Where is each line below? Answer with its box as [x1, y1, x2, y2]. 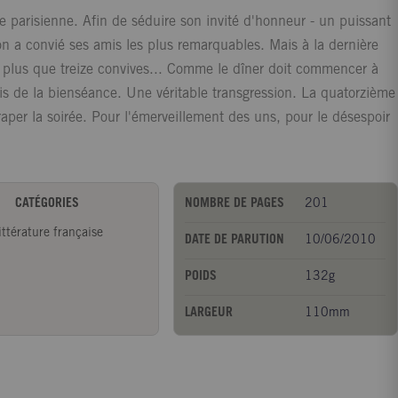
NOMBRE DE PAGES [185, 198, 285, 210]
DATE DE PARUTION [185, 235, 285, 246]
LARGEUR [185, 307, 234, 319]
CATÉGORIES [14, 198, 79, 210]
